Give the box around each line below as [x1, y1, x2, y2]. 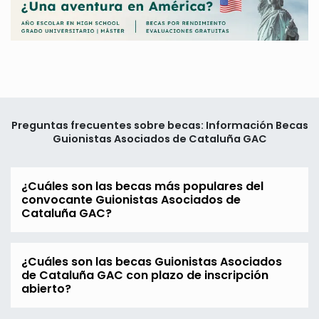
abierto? [21, 280, 71, 297]
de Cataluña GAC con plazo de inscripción [21, 266, 268, 283]
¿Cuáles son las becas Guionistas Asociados [21, 253, 282, 270]
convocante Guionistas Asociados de [21, 191, 241, 208]
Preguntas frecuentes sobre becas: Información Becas [11, 117, 308, 132]
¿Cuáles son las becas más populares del [21, 177, 263, 194]
